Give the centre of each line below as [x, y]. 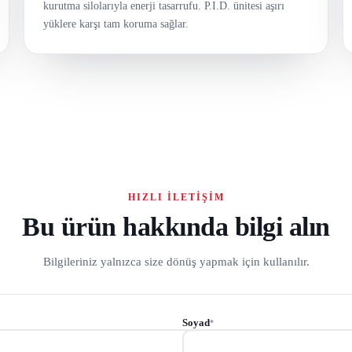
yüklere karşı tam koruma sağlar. [116, 24]
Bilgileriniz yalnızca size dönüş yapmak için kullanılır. [176, 262]
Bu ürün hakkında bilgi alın [176, 227]
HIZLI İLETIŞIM [176, 198]
